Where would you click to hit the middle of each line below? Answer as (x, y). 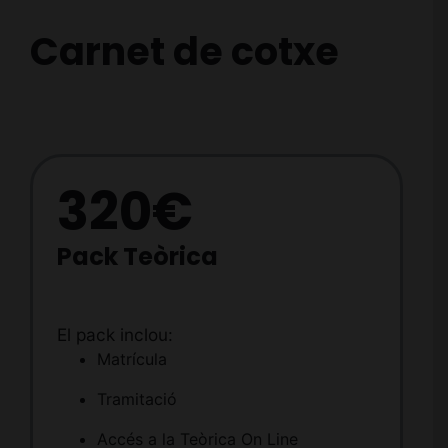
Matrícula (131, 359)
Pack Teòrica (137, 256)
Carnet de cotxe (184, 51)
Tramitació (136, 399)
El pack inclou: (114, 335)
